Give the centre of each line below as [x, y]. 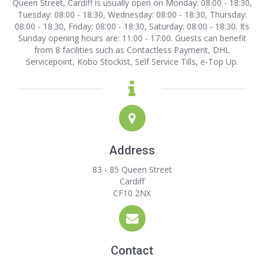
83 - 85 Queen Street [132, 169]
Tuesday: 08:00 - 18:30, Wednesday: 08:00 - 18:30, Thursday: [132, 14]
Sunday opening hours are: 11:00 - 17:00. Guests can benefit [132, 38]
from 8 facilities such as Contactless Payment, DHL [132, 50]
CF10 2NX [132, 193]
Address [132, 150]
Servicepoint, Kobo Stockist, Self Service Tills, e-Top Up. [132, 62]
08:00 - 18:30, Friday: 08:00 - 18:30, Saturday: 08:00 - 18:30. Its [132, 26]
